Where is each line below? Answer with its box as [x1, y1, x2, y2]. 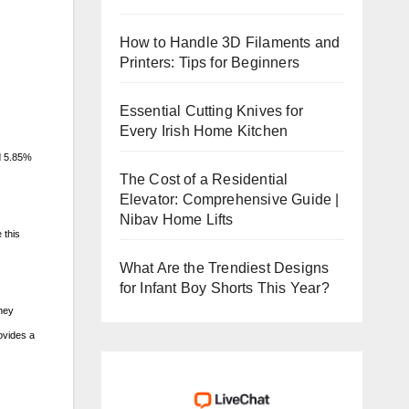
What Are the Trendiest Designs [119, 259, 330, 276]
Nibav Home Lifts [119, 211, 234, 227]
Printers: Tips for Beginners [119, 54, 300, 70]
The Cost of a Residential [119, 171, 288, 187]
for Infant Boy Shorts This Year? [119, 279, 330, 296]
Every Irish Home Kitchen [119, 122, 288, 139]
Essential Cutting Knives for [119, 102, 304, 119]
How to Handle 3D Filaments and [119, 34, 341, 50]
